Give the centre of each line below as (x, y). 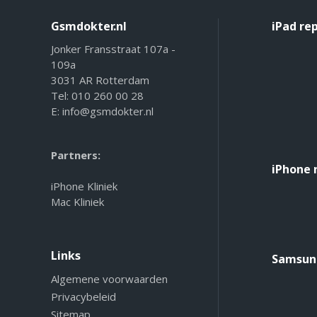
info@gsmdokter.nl (108, 111)
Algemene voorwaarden (109, 278)
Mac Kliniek (77, 201)
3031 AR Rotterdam (100, 80)
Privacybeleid (83, 296)
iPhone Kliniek (84, 186)
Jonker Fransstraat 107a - (113, 48)
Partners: (76, 155)
